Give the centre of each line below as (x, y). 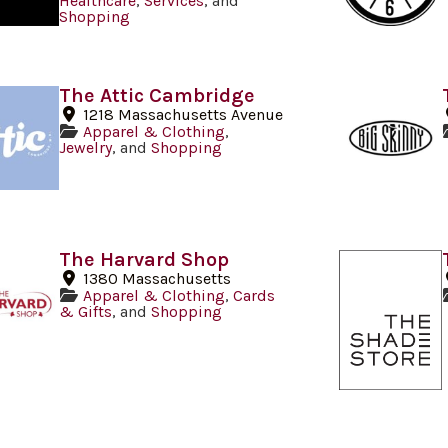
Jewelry (85, 148)
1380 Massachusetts (156, 278)
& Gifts (85, 311)
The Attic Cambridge (156, 96)
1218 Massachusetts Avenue (182, 115)
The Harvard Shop (143, 259)
